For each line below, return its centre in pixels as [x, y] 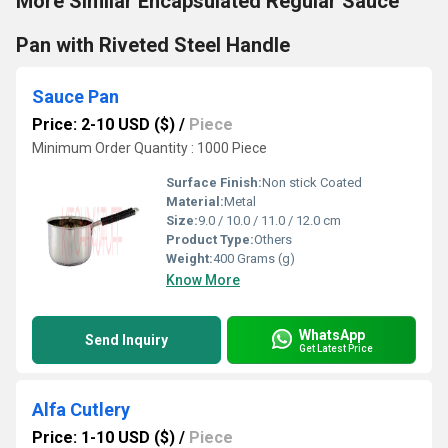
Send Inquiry [126, 340]
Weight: [189, 258]
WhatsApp [332, 334]
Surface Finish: [214, 182]
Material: [195, 201]
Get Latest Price [336, 348]
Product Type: [210, 239]
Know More [203, 280]
